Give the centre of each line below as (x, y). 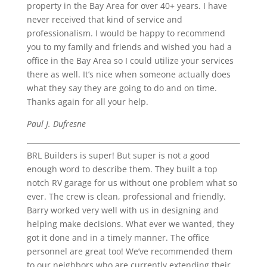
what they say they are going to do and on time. (122, 88)
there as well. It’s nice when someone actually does (128, 74)
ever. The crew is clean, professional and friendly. (126, 196)
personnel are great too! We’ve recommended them (129, 251)
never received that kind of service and (104, 19)
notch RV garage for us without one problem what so (132, 183)
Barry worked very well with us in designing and (122, 210)
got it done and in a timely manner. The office (118, 237)
